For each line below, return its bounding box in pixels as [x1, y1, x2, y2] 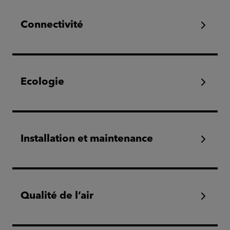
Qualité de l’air [21, 191, 93, 201]
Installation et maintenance [21, 134, 153, 144]
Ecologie [21, 77, 64, 87]
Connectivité [21, 20, 83, 30]
